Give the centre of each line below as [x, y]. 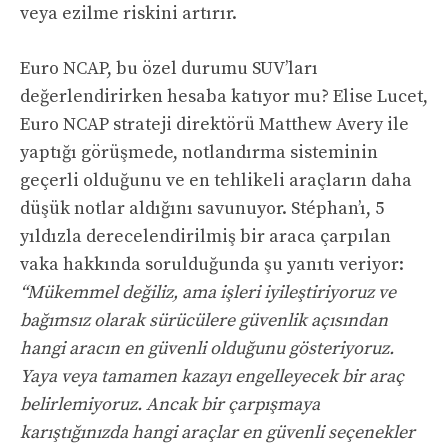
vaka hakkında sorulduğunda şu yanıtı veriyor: [212, 265]
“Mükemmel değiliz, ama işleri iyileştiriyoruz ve [208, 293]
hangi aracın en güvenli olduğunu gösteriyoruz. [207, 349]
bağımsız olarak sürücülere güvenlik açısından [204, 321]
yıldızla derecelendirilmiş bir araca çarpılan [205, 237]
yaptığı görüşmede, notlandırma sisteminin [199, 153]
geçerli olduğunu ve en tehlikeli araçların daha [216, 181]
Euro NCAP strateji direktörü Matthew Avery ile [214, 125]
